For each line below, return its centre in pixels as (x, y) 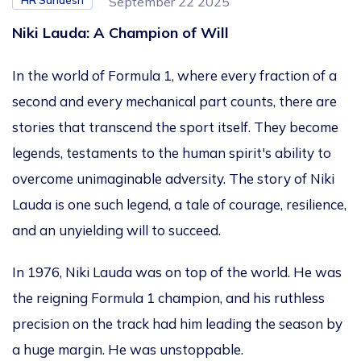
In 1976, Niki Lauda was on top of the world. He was (177, 272)
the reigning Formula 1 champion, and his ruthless (168, 298)
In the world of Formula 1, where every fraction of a (174, 76)
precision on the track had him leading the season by (177, 324)
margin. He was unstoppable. (151, 350)
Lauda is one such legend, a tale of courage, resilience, (179, 205)
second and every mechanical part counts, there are (174, 102)
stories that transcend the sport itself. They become (175, 127)
